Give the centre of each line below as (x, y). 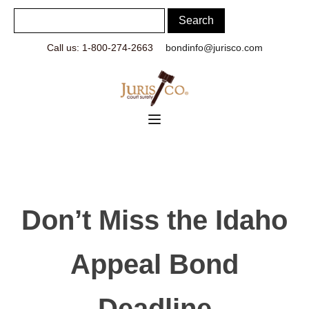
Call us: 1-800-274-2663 (100, 48)
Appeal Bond (154, 265)
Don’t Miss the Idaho (154, 220)
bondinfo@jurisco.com (214, 48)
